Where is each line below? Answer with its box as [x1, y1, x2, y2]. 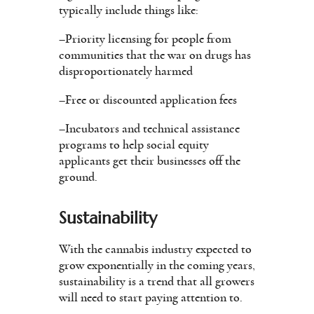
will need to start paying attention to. [59, 291, 243, 304]
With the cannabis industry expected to [59, 243, 252, 256]
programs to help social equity [59, 138, 209, 151]
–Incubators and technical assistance [59, 122, 240, 135]
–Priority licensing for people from [59, 32, 231, 46]
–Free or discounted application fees [59, 93, 237, 107]
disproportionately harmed [59, 64, 193, 78]
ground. [59, 170, 97, 184]
